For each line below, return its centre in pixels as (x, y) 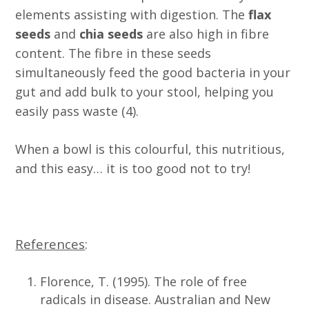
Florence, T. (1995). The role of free (144, 281)
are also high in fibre (206, 33)
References (50, 243)
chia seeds (111, 33)
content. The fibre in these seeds (113, 53)
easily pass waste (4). (79, 111)
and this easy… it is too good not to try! (133, 168)
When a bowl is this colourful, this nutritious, (150, 149)
